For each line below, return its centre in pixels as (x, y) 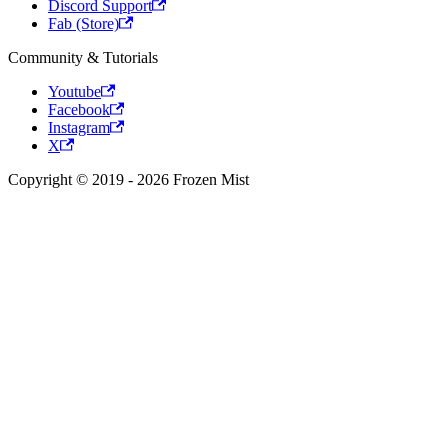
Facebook (79, 110)
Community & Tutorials (83, 58)
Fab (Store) (83, 24)
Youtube (74, 92)
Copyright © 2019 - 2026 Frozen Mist (128, 180)
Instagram (79, 128)
